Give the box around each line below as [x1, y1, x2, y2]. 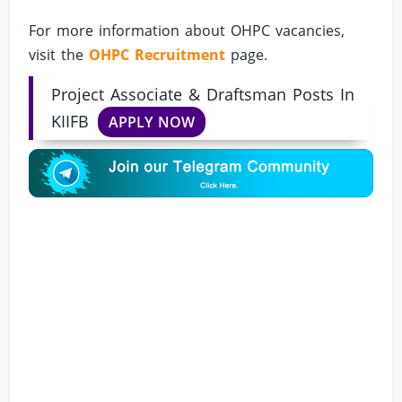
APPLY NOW [109, 112, 196, 133]
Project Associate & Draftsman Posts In [51, 83, 355, 106]
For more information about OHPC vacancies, [29, 21, 345, 41]
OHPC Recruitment [89, 45, 226, 66]
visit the [29, 45, 90, 66]
